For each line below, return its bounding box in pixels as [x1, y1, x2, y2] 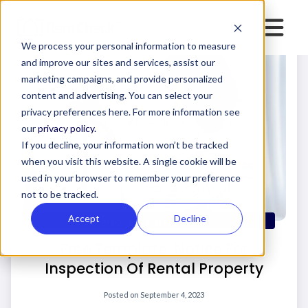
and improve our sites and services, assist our [21, 56, 215, 68]
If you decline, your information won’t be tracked [21, 138, 228, 151]
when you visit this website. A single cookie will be [21, 155, 236, 167]
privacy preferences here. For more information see [21, 105, 240, 118]
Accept [68, 212, 100, 224]
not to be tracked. [21, 188, 98, 200]
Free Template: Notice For [59, 239, 249, 259]
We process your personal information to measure [21, 39, 236, 52]
